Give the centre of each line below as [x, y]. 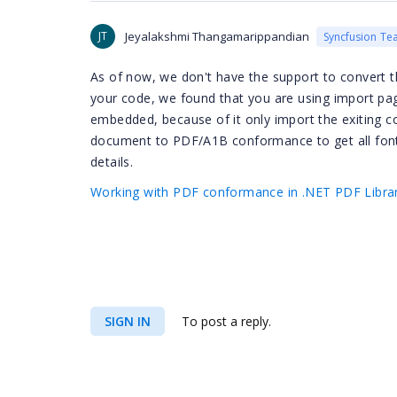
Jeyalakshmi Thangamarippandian [217, 36]
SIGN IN [128, 321]
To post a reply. [225, 321]
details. [112, 162]
